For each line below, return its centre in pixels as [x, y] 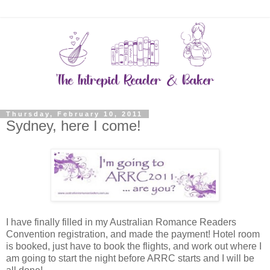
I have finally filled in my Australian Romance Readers [121, 222]
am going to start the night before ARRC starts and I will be [130, 258]
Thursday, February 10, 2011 [74, 114]
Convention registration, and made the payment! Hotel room [133, 234]
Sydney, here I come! [74, 125]
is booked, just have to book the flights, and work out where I [134, 246]
